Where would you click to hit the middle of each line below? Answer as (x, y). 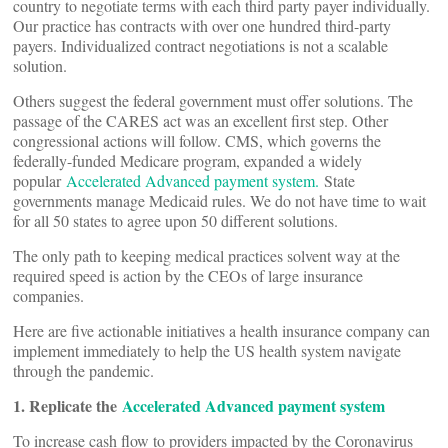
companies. (51, 295)
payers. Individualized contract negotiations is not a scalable (200, 45)
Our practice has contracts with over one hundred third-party (202, 25)
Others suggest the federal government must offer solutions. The (213, 100)
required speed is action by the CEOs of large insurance (188, 275)
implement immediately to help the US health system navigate (207, 350)
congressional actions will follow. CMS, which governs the (197, 140)
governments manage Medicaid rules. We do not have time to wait (219, 200)
